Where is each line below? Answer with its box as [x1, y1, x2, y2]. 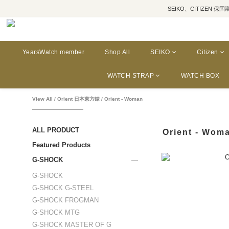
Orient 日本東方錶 [57, 96, 100, 102]
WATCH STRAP [107, 72, 154, 79]
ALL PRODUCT [32, 126, 79, 134]
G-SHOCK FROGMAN [32, 196, 99, 204]
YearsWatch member [22, 49, 84, 56]
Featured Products [32, 141, 90, 149]
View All [32, 96, 53, 102]
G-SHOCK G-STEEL [32, 184, 94, 192]
